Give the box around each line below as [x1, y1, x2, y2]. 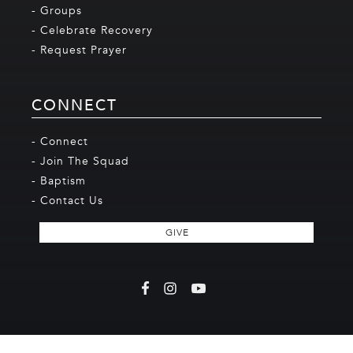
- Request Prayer [32, 43, 127, 58]
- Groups [32, 3, 82, 19]
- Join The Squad [32, 154, 129, 169]
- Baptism [32, 173, 86, 189]
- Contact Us [32, 193, 103, 209]
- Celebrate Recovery [32, 23, 153, 39]
